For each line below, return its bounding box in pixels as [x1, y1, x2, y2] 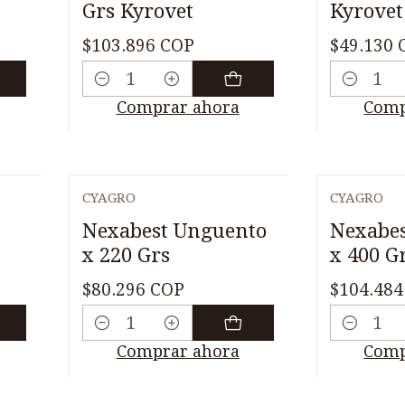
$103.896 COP [81, 34, 194, 56]
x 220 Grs [81, 242, 170, 267]
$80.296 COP [81, 278, 184, 300]
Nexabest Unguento [81, 218, 267, 242]
